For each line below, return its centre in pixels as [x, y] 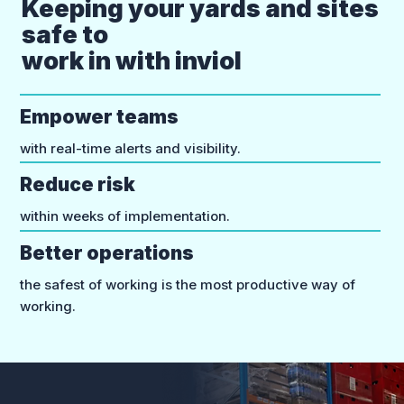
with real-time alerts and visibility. [130, 149]
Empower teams [99, 117]
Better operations [106, 252]
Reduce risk [77, 185]
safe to [67, 34]
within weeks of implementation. [124, 216]
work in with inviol [132, 60]
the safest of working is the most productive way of [187, 284]
